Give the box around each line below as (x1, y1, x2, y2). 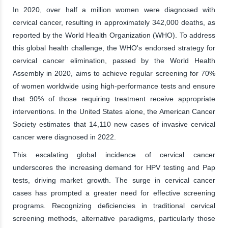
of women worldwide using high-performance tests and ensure (13, 81, 215, 90)
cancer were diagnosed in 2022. (13, 132, 116, 141)
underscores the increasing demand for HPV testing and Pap (13, 163, 215, 172)
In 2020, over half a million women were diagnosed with (13, 5, 215, 14)
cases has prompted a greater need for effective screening (13, 188, 215, 197)
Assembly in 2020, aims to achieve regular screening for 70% (13, 69, 215, 77)
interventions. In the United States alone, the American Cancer (13, 107, 215, 116)
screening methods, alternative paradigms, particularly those (13, 214, 215, 222)
